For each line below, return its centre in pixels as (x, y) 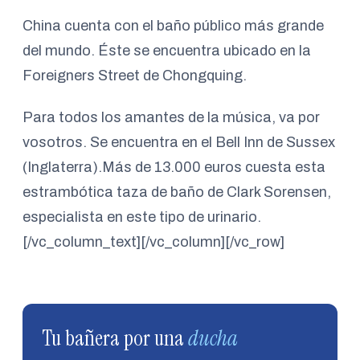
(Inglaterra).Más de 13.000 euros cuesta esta (174, 168)
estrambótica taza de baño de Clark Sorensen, (177, 192)
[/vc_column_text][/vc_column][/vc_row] (153, 242)
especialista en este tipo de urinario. (142, 217)
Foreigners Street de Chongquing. (135, 76)
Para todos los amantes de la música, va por (171, 118)
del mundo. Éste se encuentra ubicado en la (167, 51)
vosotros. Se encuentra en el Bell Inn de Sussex (179, 143)
